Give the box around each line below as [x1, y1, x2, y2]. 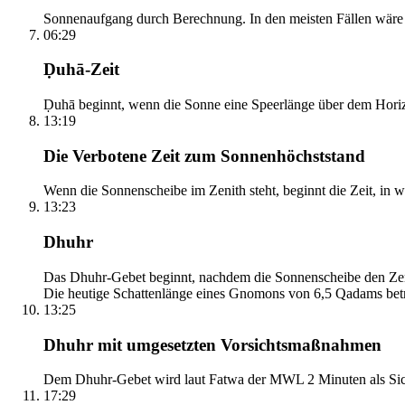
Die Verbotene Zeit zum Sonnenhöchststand [43, 146, 365, 165]
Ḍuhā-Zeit [43, 60, 119, 80]
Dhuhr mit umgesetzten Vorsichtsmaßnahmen [43, 334, 381, 354]
